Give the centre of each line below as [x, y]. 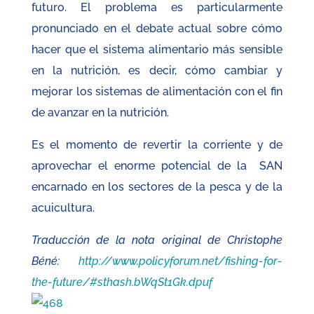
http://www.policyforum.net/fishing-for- [181, 261]
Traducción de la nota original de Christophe [157, 240]
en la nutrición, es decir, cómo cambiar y [157, 71]
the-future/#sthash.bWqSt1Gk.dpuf [122, 282]
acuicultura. [63, 208]
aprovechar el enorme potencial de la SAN [157, 166]
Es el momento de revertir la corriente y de [157, 145]
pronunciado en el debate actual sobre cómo [157, 29]
